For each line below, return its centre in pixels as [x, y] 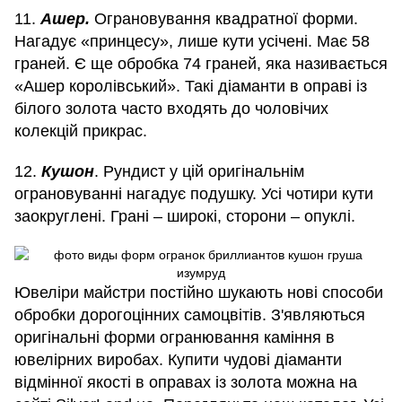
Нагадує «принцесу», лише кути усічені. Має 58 [192, 42]
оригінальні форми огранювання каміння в [175, 338]
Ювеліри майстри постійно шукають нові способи [199, 293]
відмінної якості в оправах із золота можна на [186, 383]
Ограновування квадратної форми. [224, 19]
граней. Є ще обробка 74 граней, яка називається [201, 64]
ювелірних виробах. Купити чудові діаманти [178, 360]
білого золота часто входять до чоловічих [171, 109]
